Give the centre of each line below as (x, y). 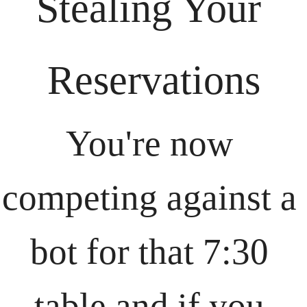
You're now (149, 143)
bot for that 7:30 (149, 251)
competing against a (149, 197)
